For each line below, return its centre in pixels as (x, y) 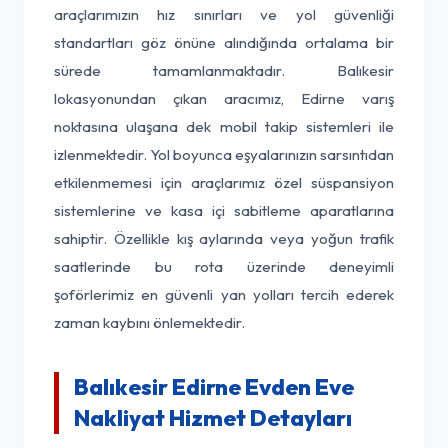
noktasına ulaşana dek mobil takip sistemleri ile (224, 126)
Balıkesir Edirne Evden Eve (214, 387)
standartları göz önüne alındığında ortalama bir (224, 42)
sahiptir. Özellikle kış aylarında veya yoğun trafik (224, 238)
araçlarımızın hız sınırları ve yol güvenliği (224, 14)
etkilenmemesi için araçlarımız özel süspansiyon (224, 182)
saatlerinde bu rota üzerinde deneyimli (224, 266)
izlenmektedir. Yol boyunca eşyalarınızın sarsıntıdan (224, 154)
